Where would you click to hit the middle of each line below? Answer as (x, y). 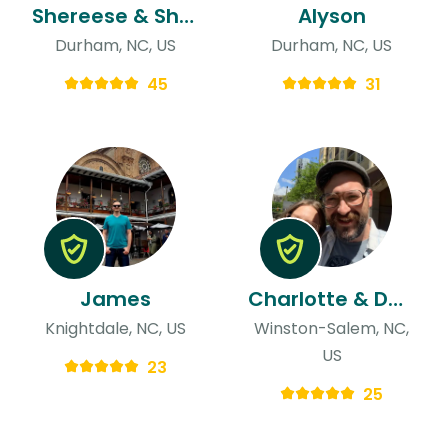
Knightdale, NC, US (116, 328)
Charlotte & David (395, 298)
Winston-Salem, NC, (332, 328)
